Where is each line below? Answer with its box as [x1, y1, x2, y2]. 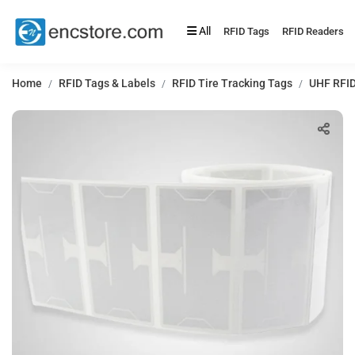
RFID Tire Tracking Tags [172, 77, 292, 90]
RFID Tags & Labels [59, 77, 155, 90]
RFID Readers [282, 25, 344, 37]
